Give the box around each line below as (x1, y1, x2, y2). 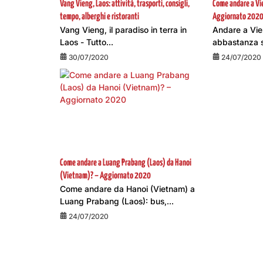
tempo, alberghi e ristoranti (60, 12, 139, 21)
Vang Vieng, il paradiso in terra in (60, 25, 187, 35)
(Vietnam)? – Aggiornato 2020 (60, 171, 151, 180)
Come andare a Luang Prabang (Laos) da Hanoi (60, 159, 191, 167)
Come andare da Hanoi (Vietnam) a (60, 184, 195, 194)
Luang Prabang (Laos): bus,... (60, 196, 174, 206)
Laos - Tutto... (60, 37, 113, 47)
